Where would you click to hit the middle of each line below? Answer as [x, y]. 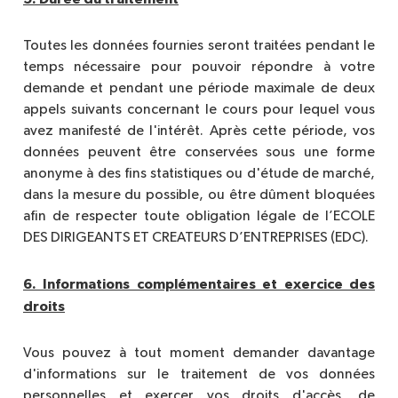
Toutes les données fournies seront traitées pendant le [199, 47]
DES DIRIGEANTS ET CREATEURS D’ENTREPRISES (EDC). [196, 239]
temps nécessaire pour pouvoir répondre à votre [199, 68]
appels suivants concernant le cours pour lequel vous [199, 111]
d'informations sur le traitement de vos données [199, 375]
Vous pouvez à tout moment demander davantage [199, 354]
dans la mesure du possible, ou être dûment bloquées [199, 196]
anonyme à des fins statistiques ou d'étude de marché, [199, 175]
